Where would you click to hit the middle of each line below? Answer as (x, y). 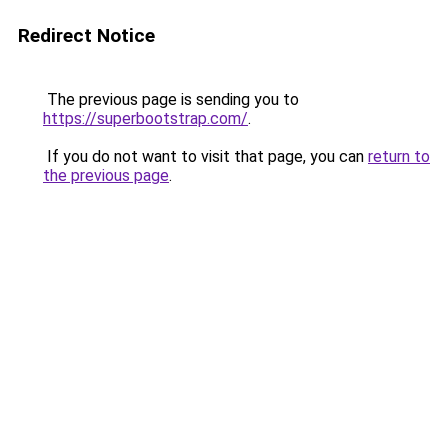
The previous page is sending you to (171, 99)
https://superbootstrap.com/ (145, 118)
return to (399, 156)
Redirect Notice (86, 35)
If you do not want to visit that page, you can (205, 156)
